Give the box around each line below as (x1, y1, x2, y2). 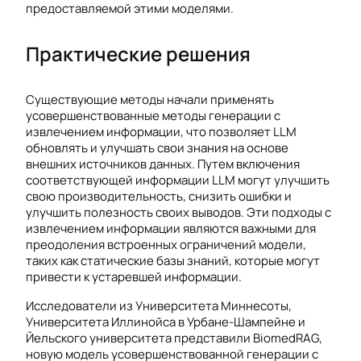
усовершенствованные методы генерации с (26, 107, 280, 125)
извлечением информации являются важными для (26, 220, 316, 238)
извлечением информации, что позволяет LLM (26, 123, 297, 141)
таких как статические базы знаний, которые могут (26, 252, 320, 270)
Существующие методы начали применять (26, 91, 274, 109)
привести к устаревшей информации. (26, 268, 242, 286)
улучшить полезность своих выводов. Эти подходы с (26, 204, 331, 222)
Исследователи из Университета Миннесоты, (26, 297, 292, 314)
